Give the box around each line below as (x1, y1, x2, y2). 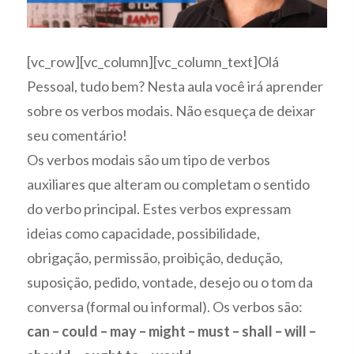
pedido (92, 273, 137, 292)
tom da (271, 273, 314, 292)
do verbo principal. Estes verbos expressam (27, 200, 292, 218)
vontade (140, 273, 194, 292)
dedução (226, 249, 281, 267)
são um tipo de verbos (135, 151, 271, 169)
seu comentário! (27, 126, 128, 145)
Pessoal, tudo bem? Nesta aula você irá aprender (27, 77, 324, 96)
